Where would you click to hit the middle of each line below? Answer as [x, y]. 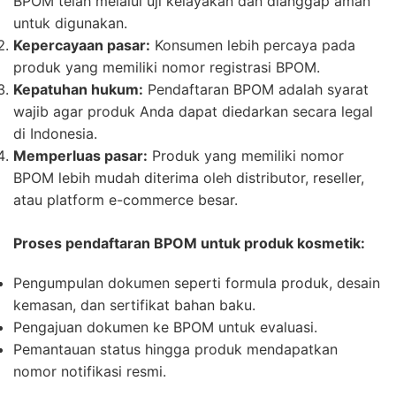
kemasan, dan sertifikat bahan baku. [134, 305]
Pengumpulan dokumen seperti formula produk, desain [197, 282]
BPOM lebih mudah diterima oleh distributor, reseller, [189, 177]
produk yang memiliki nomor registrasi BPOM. [167, 67]
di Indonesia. [55, 133]
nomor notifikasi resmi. [90, 371]
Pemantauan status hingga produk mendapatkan [175, 349]
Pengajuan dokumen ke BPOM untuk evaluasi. [165, 327]
